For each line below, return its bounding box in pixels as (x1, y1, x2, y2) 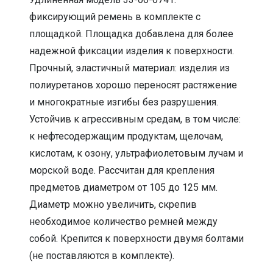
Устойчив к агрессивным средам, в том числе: (29, 113, 241, 125)
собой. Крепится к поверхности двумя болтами (29, 232, 244, 244)
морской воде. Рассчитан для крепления (29, 164, 214, 176)
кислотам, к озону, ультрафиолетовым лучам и (29, 147, 243, 159)
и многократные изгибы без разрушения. (29, 96, 218, 108)
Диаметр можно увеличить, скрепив (29, 198, 197, 210)
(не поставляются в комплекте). (29, 249, 174, 261)
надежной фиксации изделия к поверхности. (29, 44, 234, 57)
